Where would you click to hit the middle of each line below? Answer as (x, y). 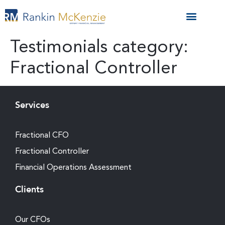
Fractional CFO (42, 135)
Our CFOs (33, 219)
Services (32, 105)
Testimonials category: (99, 46)
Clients (29, 190)
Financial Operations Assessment (73, 167)
